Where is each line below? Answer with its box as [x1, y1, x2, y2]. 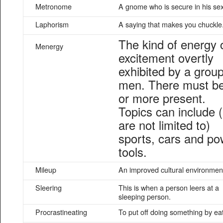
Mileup [35, 164, 56, 175]
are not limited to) [118, 116, 210, 133]
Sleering [35, 182, 62, 193]
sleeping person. [118, 191, 171, 202]
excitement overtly [118, 49, 214, 66]
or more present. [118, 90, 206, 107]
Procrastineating [35, 207, 87, 217]
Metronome [35, 1, 72, 11]
